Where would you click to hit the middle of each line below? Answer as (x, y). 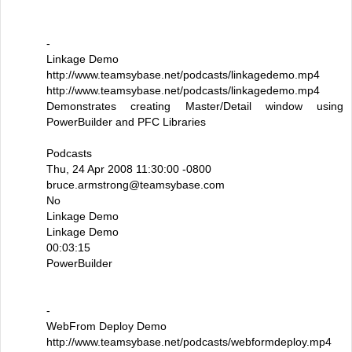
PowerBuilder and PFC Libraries (126, 121)
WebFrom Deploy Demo (106, 326)
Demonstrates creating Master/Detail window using (195, 106)
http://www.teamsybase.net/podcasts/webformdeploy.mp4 (189, 341)
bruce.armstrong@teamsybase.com (136, 184)
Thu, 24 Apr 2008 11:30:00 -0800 (129, 169)
